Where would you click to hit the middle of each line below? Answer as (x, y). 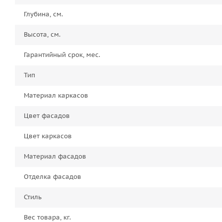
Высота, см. (44, 34)
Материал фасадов (58, 156)
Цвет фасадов (49, 116)
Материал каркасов (59, 95)
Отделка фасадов (55, 177)
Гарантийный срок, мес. (63, 55)
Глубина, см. (45, 14)
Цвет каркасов (50, 136)
